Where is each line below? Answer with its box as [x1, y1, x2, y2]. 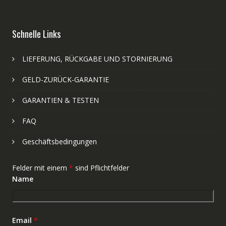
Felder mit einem [12, 162, 69, 173]
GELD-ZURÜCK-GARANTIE [22, 74, 109, 84]
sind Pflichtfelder [73, 162, 129, 173]
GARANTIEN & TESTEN [22, 95, 99, 105]
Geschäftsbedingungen [22, 136, 97, 146]
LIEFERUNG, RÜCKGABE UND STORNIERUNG [22, 53, 173, 64]
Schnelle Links [12, 27, 61, 40]
